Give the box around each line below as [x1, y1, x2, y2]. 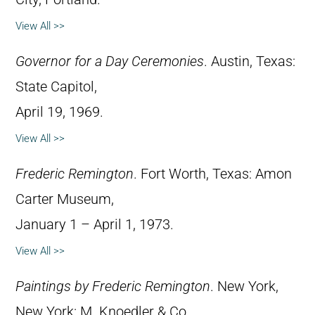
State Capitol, [15, 79, 97, 96]
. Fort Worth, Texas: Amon [134, 166, 292, 183]
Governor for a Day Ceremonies [15, 53, 204, 70]
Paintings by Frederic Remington [15, 278, 210, 295]
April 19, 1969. [15, 104, 103, 121]
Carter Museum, [15, 191, 114, 208]
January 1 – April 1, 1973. [15, 217, 174, 233]
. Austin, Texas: [204, 53, 295, 70]
